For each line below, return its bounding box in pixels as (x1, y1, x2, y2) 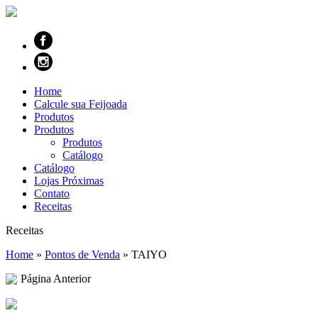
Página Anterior (21, 273, 91, 285)
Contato (34, 187, 70, 199)
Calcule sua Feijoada (34, 98, 127, 110)
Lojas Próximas (34, 175, 104, 187)
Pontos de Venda (45, 248, 120, 261)
